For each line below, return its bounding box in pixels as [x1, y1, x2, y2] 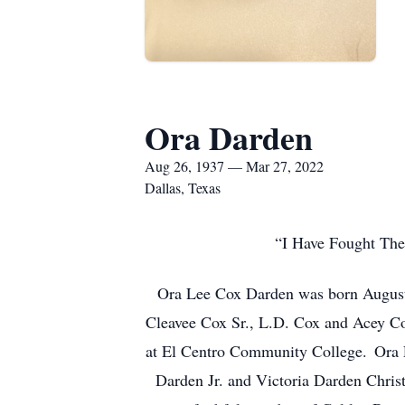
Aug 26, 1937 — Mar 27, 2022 [145, 156, 324, 175]
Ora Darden [145, 114, 313, 161]
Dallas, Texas [145, 178, 221, 197]
